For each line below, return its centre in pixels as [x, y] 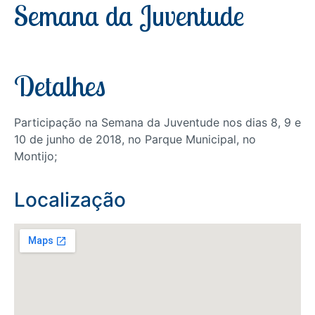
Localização [70, 200]
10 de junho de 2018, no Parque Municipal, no [135, 139]
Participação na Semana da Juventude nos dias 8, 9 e [157, 122]
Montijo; [36, 156]
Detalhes [60, 86]
